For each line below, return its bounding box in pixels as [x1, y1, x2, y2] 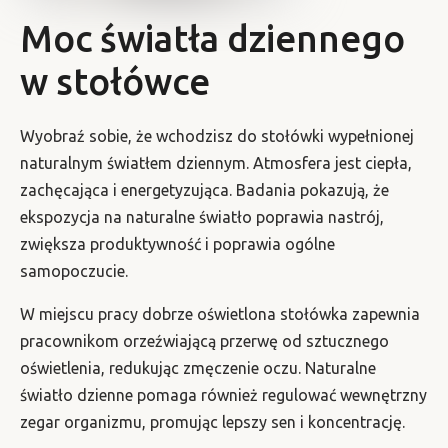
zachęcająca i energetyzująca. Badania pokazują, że [20, 180, 389, 199]
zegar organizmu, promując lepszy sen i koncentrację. [20, 412, 405, 431]
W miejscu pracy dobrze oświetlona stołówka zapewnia [20, 304, 420, 323]
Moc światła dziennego [20, 17, 405, 59]
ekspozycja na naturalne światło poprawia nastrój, [20, 207, 384, 226]
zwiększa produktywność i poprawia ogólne [20, 234, 335, 253]
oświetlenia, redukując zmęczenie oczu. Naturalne [20, 358, 376, 377]
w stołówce [20, 60, 210, 102]
